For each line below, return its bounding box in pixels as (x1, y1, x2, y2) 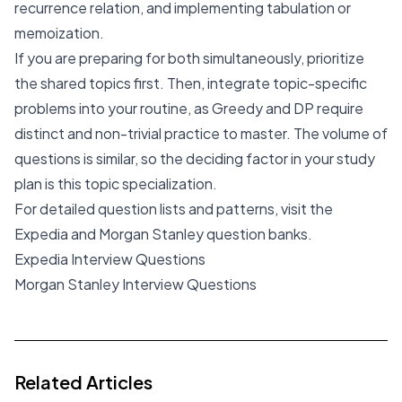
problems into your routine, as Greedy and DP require (14, 99, 363, 118)
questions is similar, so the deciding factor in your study (14, 149, 375, 168)
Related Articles (14, 371, 153, 393)
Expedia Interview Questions (14, 249, 205, 268)
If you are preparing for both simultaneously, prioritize (14, 48, 364, 67)
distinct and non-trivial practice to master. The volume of (14, 124, 388, 143)
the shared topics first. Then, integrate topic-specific (14, 74, 367, 92)
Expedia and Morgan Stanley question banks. (14, 224, 312, 243)
